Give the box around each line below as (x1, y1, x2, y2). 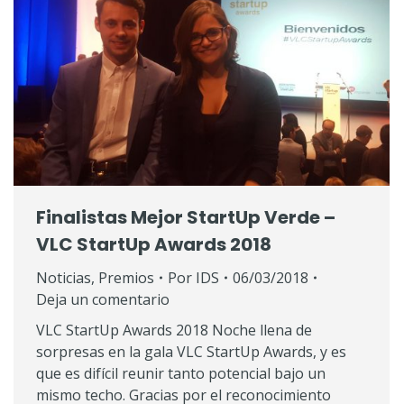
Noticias (36, 268, 91, 289)
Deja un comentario (36, 289, 170, 310)
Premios (98, 268, 154, 289)
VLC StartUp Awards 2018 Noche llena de (36, 320, 312, 341)
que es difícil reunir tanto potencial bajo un (36, 363, 326, 384)
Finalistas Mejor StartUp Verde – (36, 205, 335, 231)
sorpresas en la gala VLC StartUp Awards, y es (36, 342, 346, 363)
